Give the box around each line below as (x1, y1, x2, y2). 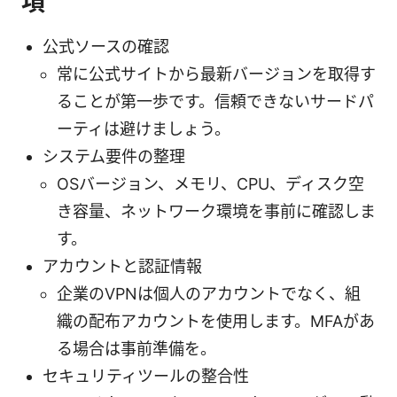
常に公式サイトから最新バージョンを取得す (57, 64, 376, 83)
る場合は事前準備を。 (57, 339, 216, 358)
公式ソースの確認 (43, 36, 169, 56)
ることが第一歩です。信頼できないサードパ (57, 91, 374, 111)
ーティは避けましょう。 (57, 119, 230, 138)
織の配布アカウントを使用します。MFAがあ (57, 311, 375, 331)
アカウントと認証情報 (43, 256, 202, 276)
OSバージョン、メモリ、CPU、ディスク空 (57, 174, 364, 193)
